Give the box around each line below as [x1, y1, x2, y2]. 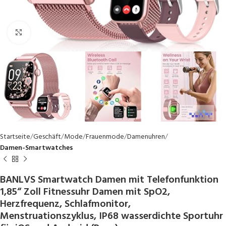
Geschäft [33, 131, 61, 143]
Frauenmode [86, 131, 124, 143]
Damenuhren [127, 131, 165, 143]
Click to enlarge [30, 27, 77, 38]
